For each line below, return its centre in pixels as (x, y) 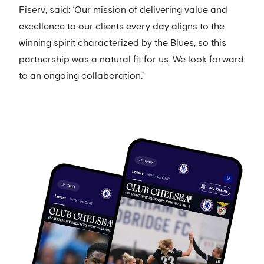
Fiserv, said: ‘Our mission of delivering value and (123, 10)
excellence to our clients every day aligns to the (122, 27)
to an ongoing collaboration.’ (81, 76)
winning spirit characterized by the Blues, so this (123, 43)
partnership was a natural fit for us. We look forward (131, 60)
